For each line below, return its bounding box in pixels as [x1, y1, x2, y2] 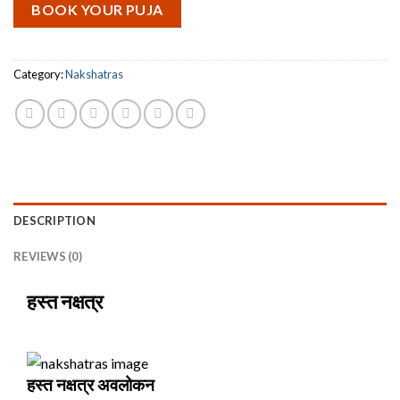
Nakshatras [65, 67, 123, 82]
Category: [13, 67, 65, 82]
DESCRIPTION [13, 213, 96, 229]
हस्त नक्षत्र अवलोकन [27, 373, 154, 395]
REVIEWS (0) [13, 249, 82, 264]
